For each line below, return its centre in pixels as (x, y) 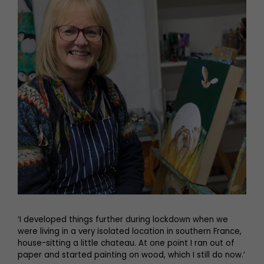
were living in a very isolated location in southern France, (130, 231)
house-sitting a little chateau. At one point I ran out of (126, 243)
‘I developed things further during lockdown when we (123, 219)
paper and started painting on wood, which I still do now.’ (131, 255)
